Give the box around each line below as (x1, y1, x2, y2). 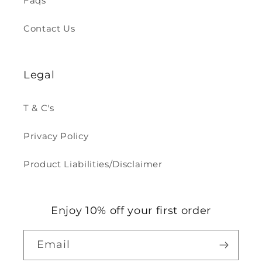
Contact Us (23, 23, 75, 35)
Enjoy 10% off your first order (51, 204, 211, 217)
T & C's (23, 102, 54, 114)
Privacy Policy (23, 130, 89, 142)
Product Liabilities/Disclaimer (23, 158, 163, 170)
